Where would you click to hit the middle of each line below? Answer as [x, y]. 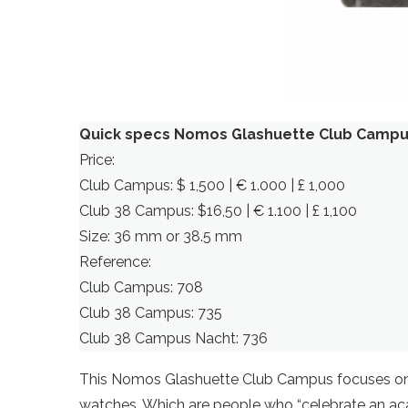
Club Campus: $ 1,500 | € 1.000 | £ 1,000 [212, 185]
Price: [97, 159]
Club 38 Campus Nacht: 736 [173, 338]
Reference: [115, 261]
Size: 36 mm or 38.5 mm [161, 236]
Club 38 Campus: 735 [151, 312]
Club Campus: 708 [141, 287]
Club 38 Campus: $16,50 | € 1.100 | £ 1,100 [218, 210]
